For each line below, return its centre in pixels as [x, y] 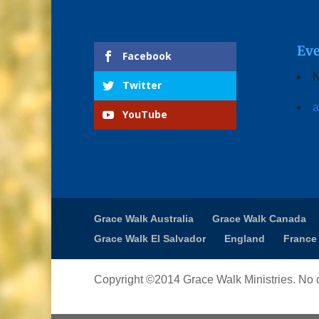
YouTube [145, 115]
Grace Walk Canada [259, 218]
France [300, 238]
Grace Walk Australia [144, 218]
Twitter [142, 85]
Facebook [147, 56]
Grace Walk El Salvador [150, 238]
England [245, 238]
